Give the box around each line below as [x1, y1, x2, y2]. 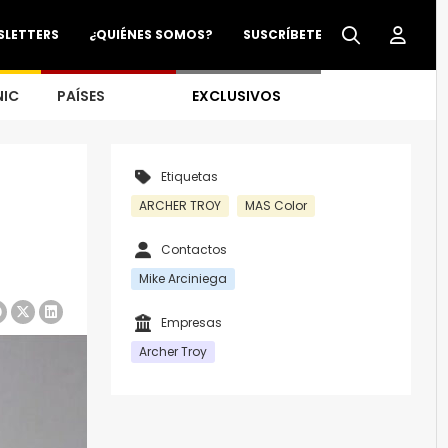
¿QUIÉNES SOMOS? [89, 26, 213, 43]
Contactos [161, 241, 227, 258]
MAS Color [245, 197, 307, 214]
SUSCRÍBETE [243, 26, 322, 43]
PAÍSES [57, 86, 105, 106]
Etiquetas [161, 168, 218, 185]
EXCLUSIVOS [192, 86, 281, 106]
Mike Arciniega [139, 270, 227, 287]
